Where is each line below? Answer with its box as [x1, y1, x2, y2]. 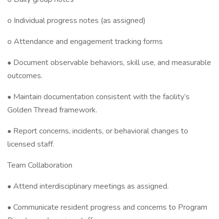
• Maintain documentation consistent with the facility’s [7, 91, 190, 102]
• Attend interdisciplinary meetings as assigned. [7, 181, 169, 192]
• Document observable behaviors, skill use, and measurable [7, 57, 211, 68]
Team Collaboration [7, 160, 72, 171]
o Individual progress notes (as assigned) [7, 15, 146, 26]
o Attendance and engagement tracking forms [7, 36, 163, 47]
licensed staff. [7, 139, 54, 150]
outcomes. [7, 70, 43, 81]
